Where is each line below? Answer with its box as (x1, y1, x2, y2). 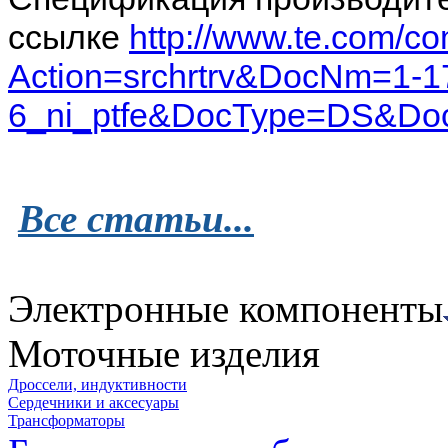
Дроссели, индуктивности (8, 375, 187, 393)
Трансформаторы (8, 411, 125, 429)
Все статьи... (18, 196, 254, 240)
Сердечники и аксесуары (8, 393, 179, 411)
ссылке (8, 17, 129, 56)
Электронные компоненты (8, 286, 443, 330)
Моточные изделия (8, 331, 320, 375)
